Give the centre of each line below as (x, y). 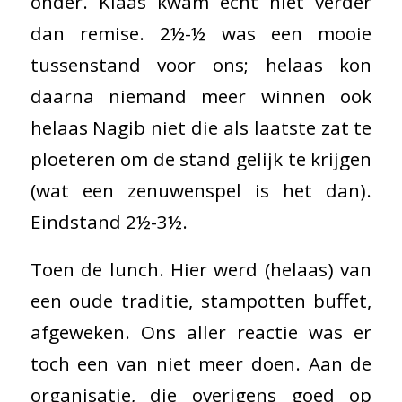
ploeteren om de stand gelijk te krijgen (201, 158)
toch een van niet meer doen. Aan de (201, 363)
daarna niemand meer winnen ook (201, 96)
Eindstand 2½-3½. (109, 221)
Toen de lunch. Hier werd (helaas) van (201, 269)
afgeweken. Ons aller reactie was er (201, 332)
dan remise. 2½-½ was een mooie (201, 33)
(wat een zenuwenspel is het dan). (201, 190)
